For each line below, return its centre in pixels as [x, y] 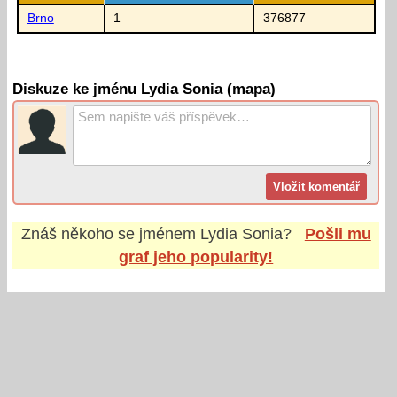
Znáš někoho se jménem [110, 234]
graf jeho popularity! [196, 257]
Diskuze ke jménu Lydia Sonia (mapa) [144, 90]
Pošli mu [338, 234]
